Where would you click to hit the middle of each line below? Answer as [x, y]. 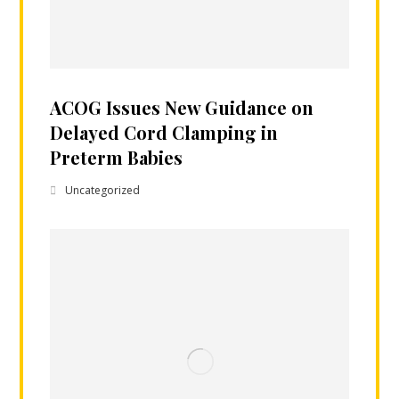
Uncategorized [103, 190]
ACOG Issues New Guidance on [182, 107]
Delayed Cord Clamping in [164, 132]
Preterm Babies [117, 157]
